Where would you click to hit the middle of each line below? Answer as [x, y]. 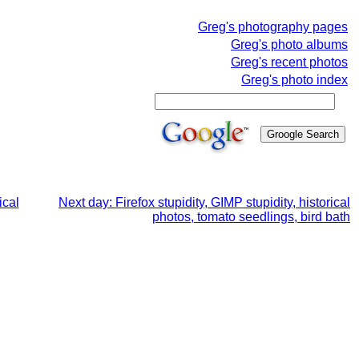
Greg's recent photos [289, 62]
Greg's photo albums [289, 44]
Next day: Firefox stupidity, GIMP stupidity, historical [204, 202]
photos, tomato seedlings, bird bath [251, 217]
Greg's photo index [294, 80]
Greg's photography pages [273, 27]
